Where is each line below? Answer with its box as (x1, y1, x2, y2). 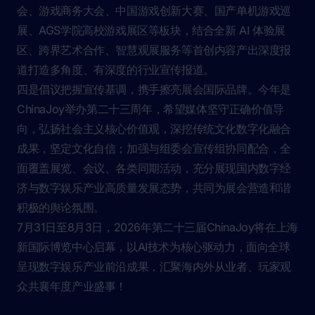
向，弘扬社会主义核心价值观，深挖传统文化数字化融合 (17, 122, 292, 136)
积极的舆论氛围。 (17, 200, 105, 214)
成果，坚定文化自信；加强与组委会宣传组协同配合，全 (17, 141, 292, 155)
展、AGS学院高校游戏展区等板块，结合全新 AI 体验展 (17, 23, 285, 37)
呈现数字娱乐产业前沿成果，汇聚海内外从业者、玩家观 (17, 259, 292, 274)
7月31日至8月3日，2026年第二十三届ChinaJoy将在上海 (17, 220, 298, 234)
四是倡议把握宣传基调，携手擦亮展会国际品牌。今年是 (17, 82, 291, 96)
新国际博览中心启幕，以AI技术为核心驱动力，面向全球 (17, 240, 290, 254)
